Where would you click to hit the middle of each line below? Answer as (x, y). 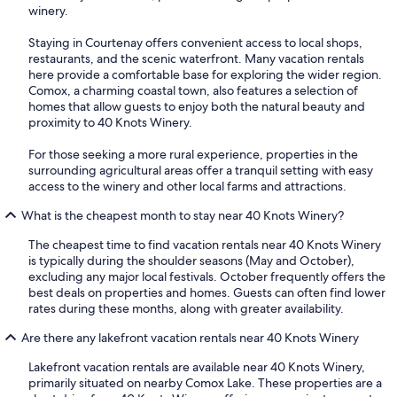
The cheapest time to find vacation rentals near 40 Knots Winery (205, 245)
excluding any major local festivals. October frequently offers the (207, 277)
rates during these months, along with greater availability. (186, 309)
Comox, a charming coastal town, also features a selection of (193, 91)
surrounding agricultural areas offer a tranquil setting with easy (201, 171)
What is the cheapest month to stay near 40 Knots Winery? (183, 216)
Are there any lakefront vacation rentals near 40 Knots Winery (190, 338)
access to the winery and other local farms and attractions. (187, 187)
